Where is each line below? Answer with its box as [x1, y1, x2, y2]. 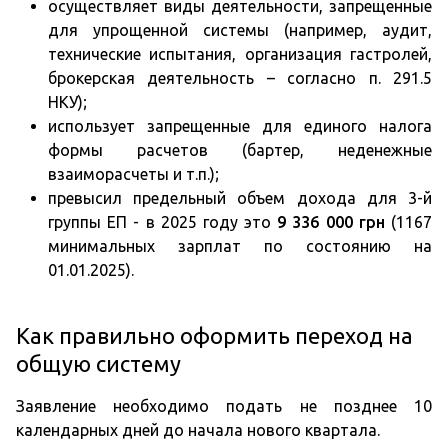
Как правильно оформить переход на [16, 323, 413, 349]
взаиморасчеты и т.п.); [48, 165, 219, 184]
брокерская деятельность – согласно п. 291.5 [48, 69, 432, 88]
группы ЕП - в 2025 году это [48, 213, 278, 232]
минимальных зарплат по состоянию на [48, 237, 432, 256]
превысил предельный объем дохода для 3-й [48, 189, 432, 208]
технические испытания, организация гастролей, [48, 45, 432, 64]
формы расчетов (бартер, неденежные [48, 141, 432, 160]
